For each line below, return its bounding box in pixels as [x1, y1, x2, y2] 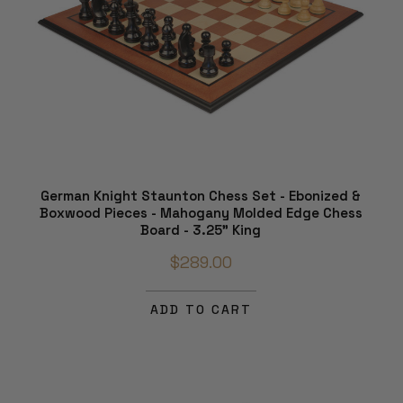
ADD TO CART [149, 300, 252, 318]
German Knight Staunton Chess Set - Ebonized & [40, 186, 361, 204]
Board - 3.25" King [140, 220, 261, 238]
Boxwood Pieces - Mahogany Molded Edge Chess [39, 203, 363, 221]
